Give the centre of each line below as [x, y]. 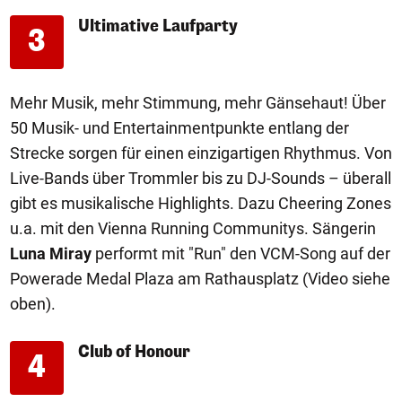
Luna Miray [51, 254]
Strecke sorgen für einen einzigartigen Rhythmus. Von [201, 153]
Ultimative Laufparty [158, 26]
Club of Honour [134, 352]
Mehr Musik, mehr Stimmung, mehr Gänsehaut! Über [198, 103]
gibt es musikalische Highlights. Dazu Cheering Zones [201, 204]
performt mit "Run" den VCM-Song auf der [241, 254]
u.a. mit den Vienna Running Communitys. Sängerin [193, 229]
